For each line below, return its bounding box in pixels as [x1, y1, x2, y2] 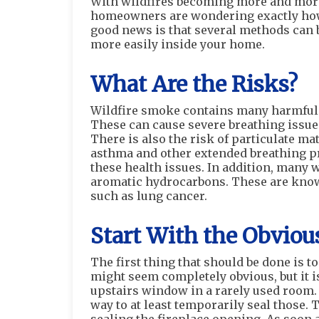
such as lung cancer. [90, 189, 207, 203]
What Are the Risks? [90, 70, 298, 98]
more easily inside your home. [90, 37, 265, 51]
